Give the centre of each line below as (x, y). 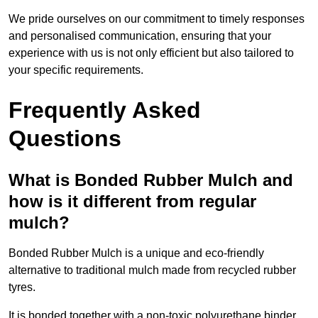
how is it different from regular (132, 202)
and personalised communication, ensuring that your (140, 36)
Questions (65, 139)
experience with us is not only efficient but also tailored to (151, 53)
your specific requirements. (76, 70)
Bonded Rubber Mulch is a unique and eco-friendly (136, 253)
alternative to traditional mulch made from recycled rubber (152, 270)
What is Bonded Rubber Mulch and (151, 180)
